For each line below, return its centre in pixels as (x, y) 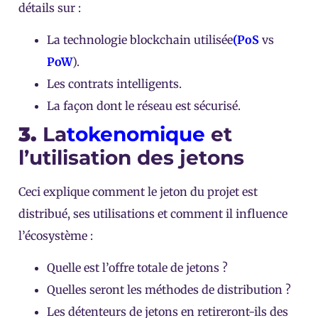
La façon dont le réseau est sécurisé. (144, 105)
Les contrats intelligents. (114, 83)
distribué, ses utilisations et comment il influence (153, 213)
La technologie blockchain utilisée (140, 39)
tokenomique (136, 134)
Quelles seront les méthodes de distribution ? (169, 290)
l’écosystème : (56, 235)
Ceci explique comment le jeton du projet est (138, 191)
